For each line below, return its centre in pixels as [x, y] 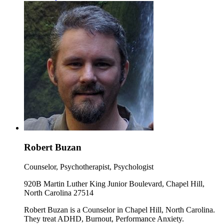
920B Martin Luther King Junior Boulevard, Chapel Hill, [114, 183]
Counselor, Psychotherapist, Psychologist [89, 166]
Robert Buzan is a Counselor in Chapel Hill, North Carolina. [119, 209]
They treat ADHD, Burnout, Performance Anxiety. [104, 218]
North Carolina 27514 [59, 192]
